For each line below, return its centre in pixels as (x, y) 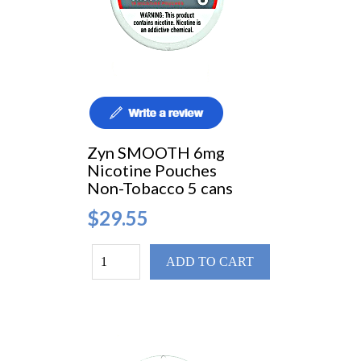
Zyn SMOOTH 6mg (157, 153)
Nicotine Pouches (153, 170)
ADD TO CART (210, 262)
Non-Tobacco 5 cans (160, 188)
